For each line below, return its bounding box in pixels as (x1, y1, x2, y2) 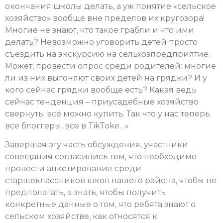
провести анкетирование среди (5, 164, 141, 174)
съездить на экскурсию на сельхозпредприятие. (5, 49, 210, 59)
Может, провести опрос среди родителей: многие (5, 61, 216, 71)
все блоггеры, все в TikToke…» (5, 120, 129, 130)
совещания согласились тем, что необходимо (5, 152, 197, 162)
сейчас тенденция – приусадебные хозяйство (5, 97, 199, 107)
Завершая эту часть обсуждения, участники (5, 140, 188, 150)
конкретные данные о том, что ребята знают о (5, 200, 196, 210)
